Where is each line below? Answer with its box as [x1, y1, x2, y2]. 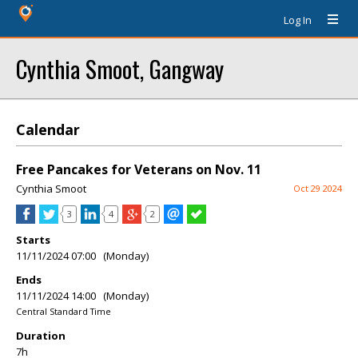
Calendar [16, 120, 80, 139]
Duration [16, 328, 66, 343]
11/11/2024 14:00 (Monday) [16, 288, 149, 303]
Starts [16, 233, 50, 247]
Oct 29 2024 [293, 182, 342, 194]
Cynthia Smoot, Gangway [16, 51, 224, 86]
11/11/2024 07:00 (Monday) [16, 249, 149, 263]
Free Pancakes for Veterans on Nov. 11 [16, 161, 261, 178]
